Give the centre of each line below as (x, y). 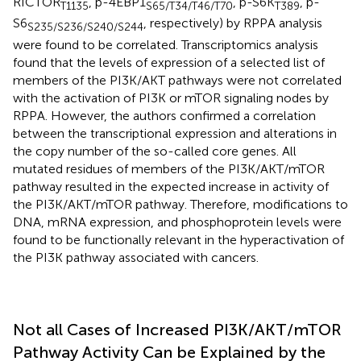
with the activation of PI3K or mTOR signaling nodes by (171, 98)
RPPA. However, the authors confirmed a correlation (164, 115)
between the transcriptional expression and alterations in (175, 133)
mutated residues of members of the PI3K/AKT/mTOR (169, 168)
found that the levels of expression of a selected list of (169, 62)
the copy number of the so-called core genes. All (155, 151)
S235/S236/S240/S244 (85, 27)
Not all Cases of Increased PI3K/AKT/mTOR (177, 329)
